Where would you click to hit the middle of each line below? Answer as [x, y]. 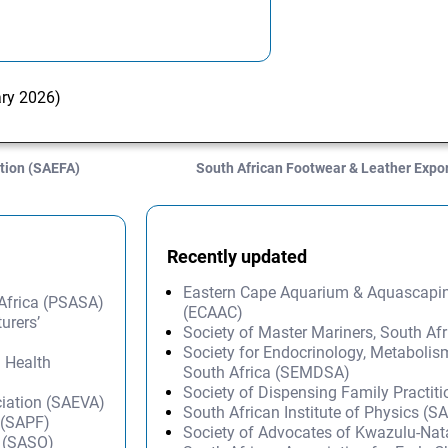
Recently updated [237, 256]
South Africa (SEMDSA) [267, 372]
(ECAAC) [213, 312]
